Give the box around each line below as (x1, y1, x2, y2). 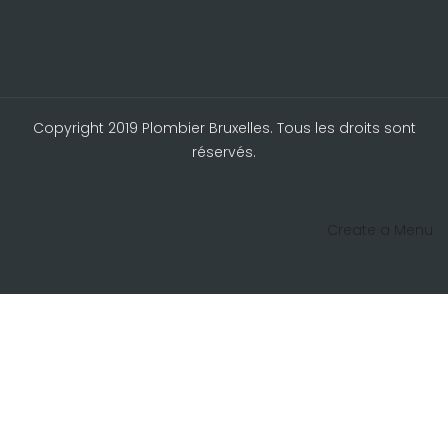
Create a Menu (327, 219, 433, 240)
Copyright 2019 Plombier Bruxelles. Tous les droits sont (32, 117, 416, 138)
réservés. (192, 141, 256, 162)
